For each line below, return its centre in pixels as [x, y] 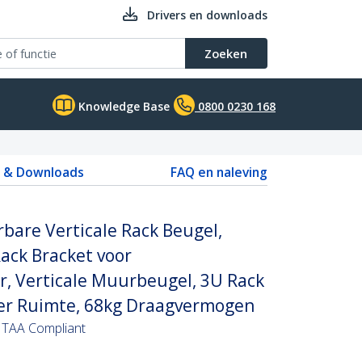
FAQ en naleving [219, 172]
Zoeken [226, 53]
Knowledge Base [122, 106]
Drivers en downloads [207, 15]
